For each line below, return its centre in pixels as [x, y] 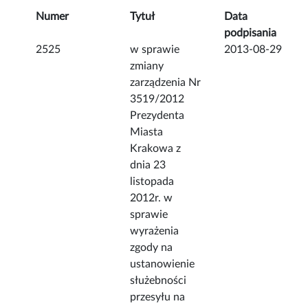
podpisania [251, 33]
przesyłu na [158, 297]
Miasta [147, 132]
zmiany [147, 66]
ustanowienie [163, 264]
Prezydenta [157, 116]
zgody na [152, 248]
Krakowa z [156, 149]
